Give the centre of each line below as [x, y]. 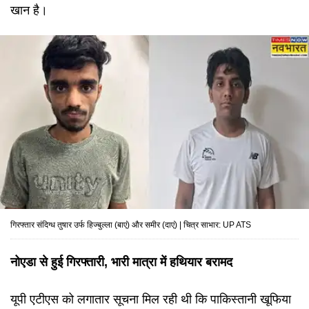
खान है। [29, 10]
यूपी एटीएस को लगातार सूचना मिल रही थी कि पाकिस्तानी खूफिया [151, 299]
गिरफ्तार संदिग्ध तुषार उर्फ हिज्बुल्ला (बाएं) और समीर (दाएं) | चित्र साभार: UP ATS [131, 225]
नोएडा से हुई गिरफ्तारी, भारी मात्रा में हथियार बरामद [121, 262]
